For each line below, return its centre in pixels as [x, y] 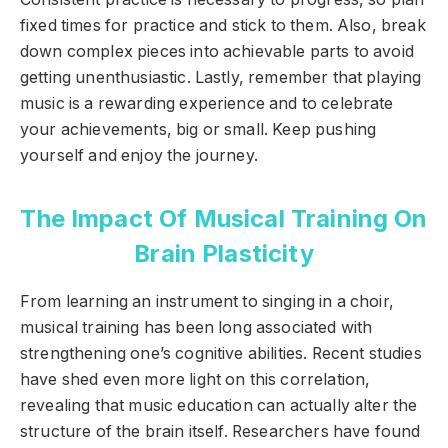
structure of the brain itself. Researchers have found [220, 432]
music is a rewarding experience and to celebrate [207, 104]
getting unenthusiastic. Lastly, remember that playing [221, 78]
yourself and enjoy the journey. [139, 156]
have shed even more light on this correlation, [195, 380]
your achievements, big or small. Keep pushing [198, 130]
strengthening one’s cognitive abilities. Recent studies [221, 354]
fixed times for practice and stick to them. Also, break [223, 26]
